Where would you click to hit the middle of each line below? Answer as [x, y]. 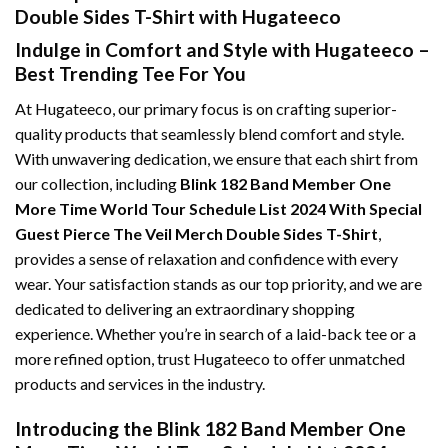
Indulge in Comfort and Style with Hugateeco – [222, 50]
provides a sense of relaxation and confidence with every [206, 258]
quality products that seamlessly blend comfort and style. [209, 133]
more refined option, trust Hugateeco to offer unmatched [210, 358]
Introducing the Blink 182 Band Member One [210, 428]
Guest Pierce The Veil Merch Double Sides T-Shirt [196, 233]
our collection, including [97, 183]
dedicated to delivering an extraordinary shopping [185, 308]
